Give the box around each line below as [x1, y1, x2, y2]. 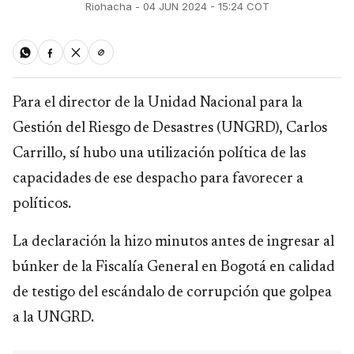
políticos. [13, 197, 71, 213]
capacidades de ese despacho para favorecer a [13, 171, 303, 187]
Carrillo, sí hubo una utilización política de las [13, 146, 306, 162]
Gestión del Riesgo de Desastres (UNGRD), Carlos [13, 121, 327, 137]
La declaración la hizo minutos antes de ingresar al [13, 235, 334, 250]
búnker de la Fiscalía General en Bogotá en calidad [13, 260, 335, 276]
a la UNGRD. [13, 311, 94, 326]
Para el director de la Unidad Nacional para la [13, 96, 303, 111]
